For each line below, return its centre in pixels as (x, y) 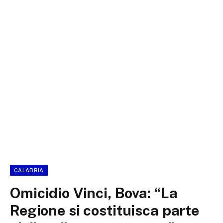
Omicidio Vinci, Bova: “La (94, 193)
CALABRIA (29, 170)
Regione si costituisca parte (105, 210)
